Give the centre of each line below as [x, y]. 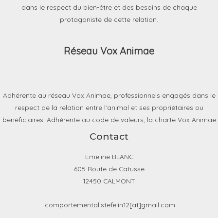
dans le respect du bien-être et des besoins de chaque [109, 7]
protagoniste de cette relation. [109, 19]
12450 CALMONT [109, 181]
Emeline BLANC [109, 157]
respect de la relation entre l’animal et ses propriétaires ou [109, 108]
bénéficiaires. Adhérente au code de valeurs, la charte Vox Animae [109, 120]
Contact [109, 136]
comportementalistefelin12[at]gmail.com [109, 205]
